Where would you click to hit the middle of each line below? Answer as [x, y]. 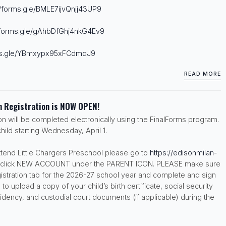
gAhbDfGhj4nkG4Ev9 [69, 31]
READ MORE [202, 74]
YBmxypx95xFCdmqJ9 [56, 53]
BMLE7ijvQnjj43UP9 [69, 9]
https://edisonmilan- [183, 152]
